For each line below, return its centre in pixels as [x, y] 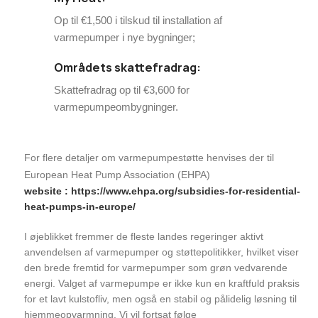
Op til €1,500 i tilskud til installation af [138, 21]
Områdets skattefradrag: [128, 68]
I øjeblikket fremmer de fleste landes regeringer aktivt [144, 237]
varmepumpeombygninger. [116, 107]
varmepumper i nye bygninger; [125, 38]
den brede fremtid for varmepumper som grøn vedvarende [156, 268]
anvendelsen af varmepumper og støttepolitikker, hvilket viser [162, 252]
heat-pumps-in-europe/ [80, 207]
